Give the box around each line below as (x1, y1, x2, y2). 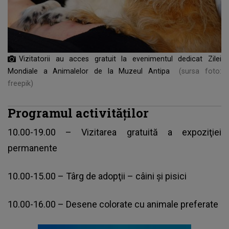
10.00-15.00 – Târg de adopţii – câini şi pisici (8, 170, 187, 181)
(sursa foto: (179, 66, 221, 75)
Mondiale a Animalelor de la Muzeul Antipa (8, 66, 175, 75)
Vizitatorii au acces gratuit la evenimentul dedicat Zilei (19, 54, 221, 63)
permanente (8, 142, 57, 153)
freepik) (8, 79, 33, 87)
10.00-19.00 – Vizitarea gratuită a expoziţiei (8, 126, 221, 138)
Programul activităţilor (8, 104, 149, 121)
